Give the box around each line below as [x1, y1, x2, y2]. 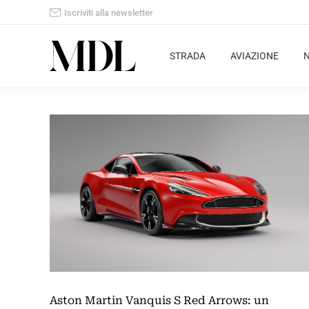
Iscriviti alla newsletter [64, 7, 153, 18]
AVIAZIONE [230, 50, 279, 61]
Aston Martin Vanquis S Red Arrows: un [50, 294, 269, 308]
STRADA [170, 50, 206, 61]
